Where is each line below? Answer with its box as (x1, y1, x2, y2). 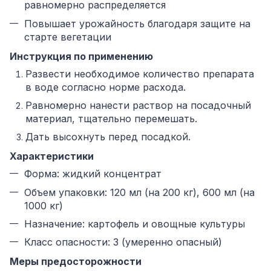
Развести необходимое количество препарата (25, 67, 254, 80)
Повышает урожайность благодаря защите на (24, 17, 250, 30)
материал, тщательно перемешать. (25, 112, 197, 125)
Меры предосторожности (10, 255, 142, 268)
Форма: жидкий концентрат (24, 168, 162, 180)
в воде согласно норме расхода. (25, 80, 186, 93)
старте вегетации (24, 30, 111, 43)
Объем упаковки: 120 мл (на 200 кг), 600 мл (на (24, 186, 255, 198)
